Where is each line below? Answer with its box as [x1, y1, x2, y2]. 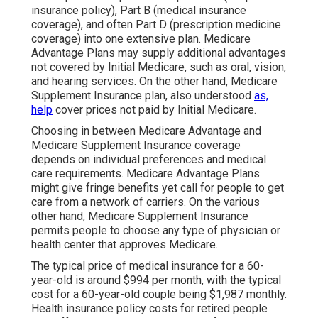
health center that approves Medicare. [31, 238, 218, 252]
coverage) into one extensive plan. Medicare [31, 32, 251, 46]
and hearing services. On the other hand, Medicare [31, 75, 278, 89]
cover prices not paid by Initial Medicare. [53, 103, 256, 117]
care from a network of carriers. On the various [31, 195, 260, 209]
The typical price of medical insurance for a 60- [31, 259, 264, 273]
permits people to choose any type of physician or [31, 224, 280, 238]
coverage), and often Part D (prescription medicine [31, 18, 281, 32]
